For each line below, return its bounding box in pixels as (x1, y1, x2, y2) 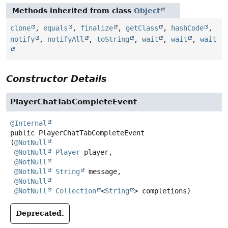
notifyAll (47, 35, 84, 44)
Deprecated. (16, 209, 64, 218)
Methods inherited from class (12, 7, 134, 15)
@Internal (10, 119, 47, 128)
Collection (55, 187, 96, 195)
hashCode (171, 24, 204, 33)
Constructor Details (6, 73, 107, 84)
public (10, 129, 35, 137)
